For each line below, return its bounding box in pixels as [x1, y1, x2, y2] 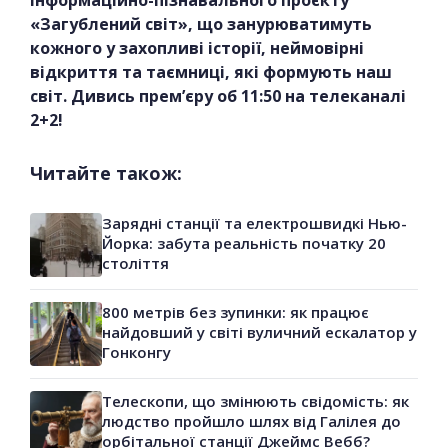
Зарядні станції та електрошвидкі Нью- [102, 213, 407, 234]
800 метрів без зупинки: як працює [102, 302, 369, 323]
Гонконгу [102, 342, 171, 363]
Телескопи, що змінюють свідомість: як [102, 391, 409, 412]
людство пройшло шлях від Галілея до [102, 411, 401, 432]
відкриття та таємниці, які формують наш [30, 61, 392, 84]
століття [102, 253, 169, 274]
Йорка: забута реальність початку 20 [102, 233, 386, 254]
